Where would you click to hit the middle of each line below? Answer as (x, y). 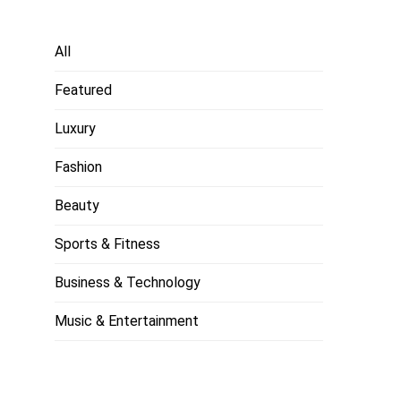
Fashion (78, 167)
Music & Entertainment (127, 321)
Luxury (75, 128)
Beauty (77, 205)
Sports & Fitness (107, 244)
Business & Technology (128, 282)
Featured (83, 90)
